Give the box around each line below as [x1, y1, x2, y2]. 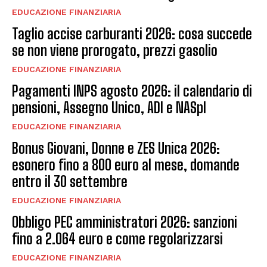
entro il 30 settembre [12, 172, 128, 190]
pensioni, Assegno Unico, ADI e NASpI [12, 98, 206, 116]
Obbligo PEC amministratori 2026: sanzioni [12, 213, 237, 231]
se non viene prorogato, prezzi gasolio [12, 41, 218, 59]
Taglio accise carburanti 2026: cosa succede [12, 24, 252, 42]
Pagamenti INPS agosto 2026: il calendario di [12, 82, 252, 100]
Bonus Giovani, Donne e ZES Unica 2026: [12, 139, 220, 157]
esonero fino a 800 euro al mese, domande [12, 156, 240, 173]
